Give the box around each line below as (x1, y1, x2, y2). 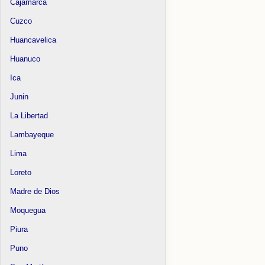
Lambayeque (10, 130, 54, 139)
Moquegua (10, 205, 46, 215)
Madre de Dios (10, 186, 60, 196)
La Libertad (10, 111, 49, 120)
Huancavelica (10, 35, 57, 44)
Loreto (10, 167, 32, 177)
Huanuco (10, 54, 41, 63)
